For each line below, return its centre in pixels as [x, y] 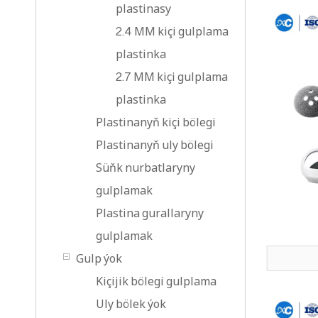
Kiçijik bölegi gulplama [156, 281]
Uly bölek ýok [131, 304]
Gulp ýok [99, 258]
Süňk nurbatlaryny [146, 168]
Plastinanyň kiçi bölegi [156, 122]
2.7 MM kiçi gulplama [172, 77]
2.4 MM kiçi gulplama [172, 31]
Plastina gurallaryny [150, 213]
